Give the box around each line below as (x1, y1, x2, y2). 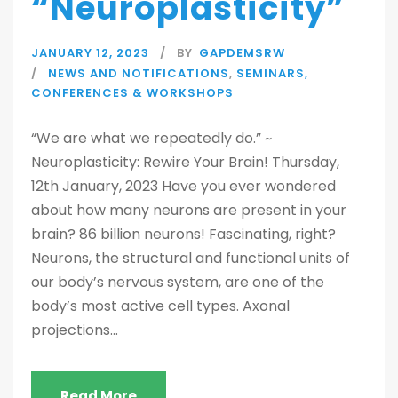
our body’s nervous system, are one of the (31, 272, 324, 292)
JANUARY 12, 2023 (31, 44, 149, 61)
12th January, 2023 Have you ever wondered (31, 176, 336, 196)
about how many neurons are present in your (31, 200, 346, 220)
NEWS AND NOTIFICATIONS (48, 65, 229, 82)
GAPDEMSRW (199, 44, 285, 61)
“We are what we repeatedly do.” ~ (31, 128, 272, 148)
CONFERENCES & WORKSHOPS (31, 84, 234, 101)
